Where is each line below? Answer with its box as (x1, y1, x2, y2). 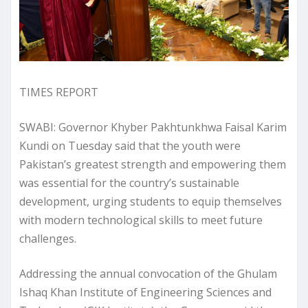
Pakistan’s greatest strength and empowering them (19, 157, 286, 173)
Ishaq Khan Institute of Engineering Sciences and (19, 285, 272, 300)
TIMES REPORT (19, 85, 98, 100)
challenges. (19, 231, 76, 247)
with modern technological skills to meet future (19, 212, 263, 228)
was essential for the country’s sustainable (19, 175, 239, 191)
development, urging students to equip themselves (19, 194, 282, 210)
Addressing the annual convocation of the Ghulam (19, 266, 277, 282)
